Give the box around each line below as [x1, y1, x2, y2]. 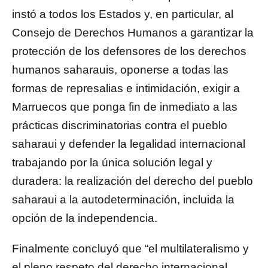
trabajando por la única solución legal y [12, 156, 212, 169]
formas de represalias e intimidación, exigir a [12, 81, 240, 95]
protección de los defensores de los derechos [12, 44, 246, 57]
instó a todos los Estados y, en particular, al [12, 7, 233, 20]
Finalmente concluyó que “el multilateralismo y [12, 242, 249, 255]
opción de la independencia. [12, 211, 157, 224]
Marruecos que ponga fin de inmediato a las [12, 100, 237, 113]
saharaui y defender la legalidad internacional [12, 137, 245, 150]
